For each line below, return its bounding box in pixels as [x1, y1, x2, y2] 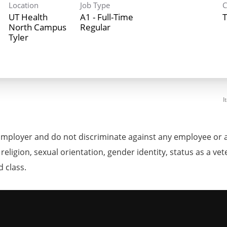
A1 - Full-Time [80, 11, 133, 23]
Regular [80, 21, 110, 33]
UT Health [9, 11, 48, 23]
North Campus [9, 21, 66, 33]
